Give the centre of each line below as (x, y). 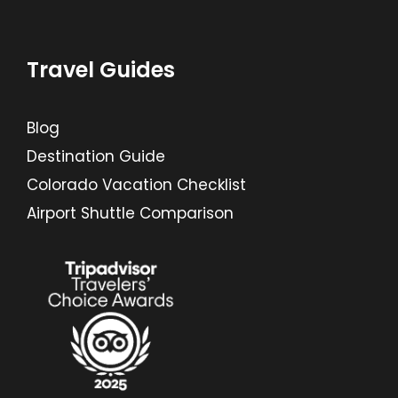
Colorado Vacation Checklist (136, 184)
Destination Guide (96, 156)
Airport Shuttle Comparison (130, 213)
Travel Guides (101, 69)
